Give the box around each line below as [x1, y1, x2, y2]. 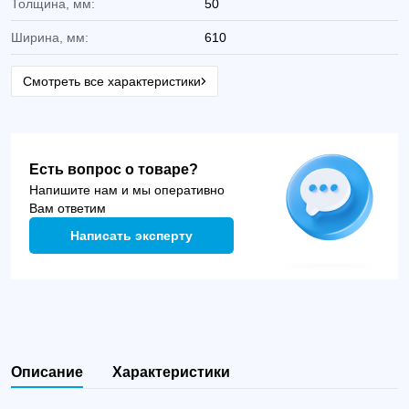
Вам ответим [29, 201, 106, 215]
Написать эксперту [70, 228, 193, 243]
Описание [11, 364, 83, 380]
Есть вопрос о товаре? [29, 162, 198, 177]
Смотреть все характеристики [23, 74, 201, 89]
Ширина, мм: [11, 30, 89, 45]
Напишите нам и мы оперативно [29, 183, 225, 197]
